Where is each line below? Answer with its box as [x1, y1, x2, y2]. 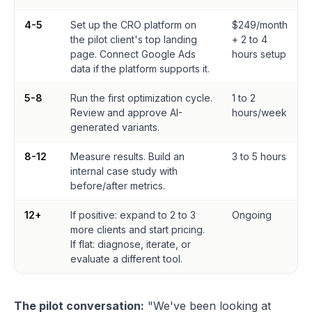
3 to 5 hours [232, 150, 286, 162]
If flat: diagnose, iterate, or [70, 238, 191, 250]
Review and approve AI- [70, 107, 182, 118]
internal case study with [70, 165, 178, 177]
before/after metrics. [70, 180, 165, 192]
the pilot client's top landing [70, 33, 197, 45]
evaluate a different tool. [70, 253, 182, 265]
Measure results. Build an [70, 150, 185, 162]
